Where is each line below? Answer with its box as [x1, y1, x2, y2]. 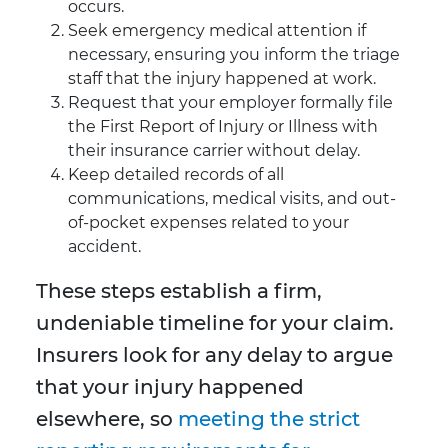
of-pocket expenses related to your [68, 213, 349, 233]
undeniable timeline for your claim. [36, 311, 394, 336]
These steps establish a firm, [36, 279, 322, 304]
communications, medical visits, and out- [68, 189, 396, 209]
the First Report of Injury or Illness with [68, 117, 378, 137]
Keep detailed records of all [68, 165, 284, 185]
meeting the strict [173, 407, 360, 432]
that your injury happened [36, 375, 304, 400]
